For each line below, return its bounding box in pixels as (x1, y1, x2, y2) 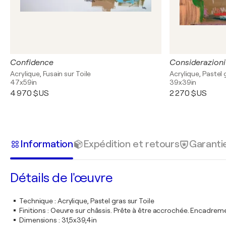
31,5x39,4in (61, 216, 97, 224)
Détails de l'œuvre (10, 171, 112, 185)
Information (20, 138, 73, 150)
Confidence (10, 58, 53, 67)
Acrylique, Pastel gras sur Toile (57, 197, 154, 205)
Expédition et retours (83, 138, 180, 150)
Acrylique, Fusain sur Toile (10, 70, 91, 78)
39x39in (169, 78, 197, 86)
